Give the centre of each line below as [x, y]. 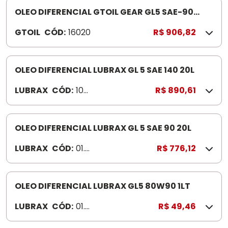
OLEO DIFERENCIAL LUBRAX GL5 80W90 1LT [103, 186]
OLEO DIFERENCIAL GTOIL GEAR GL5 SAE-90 [104, 12]
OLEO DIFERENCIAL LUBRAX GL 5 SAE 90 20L [103, 128]
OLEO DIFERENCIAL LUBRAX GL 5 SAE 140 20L [105, 70]
